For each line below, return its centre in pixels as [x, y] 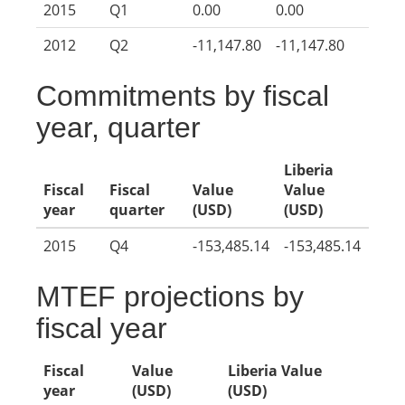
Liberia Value [275, 371]
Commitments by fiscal [183, 96]
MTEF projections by [170, 297]
